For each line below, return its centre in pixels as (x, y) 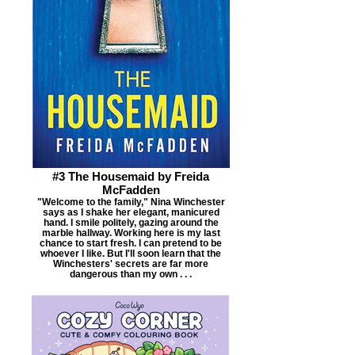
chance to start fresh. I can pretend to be (131, 242)
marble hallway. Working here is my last (131, 232)
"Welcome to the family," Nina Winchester (131, 201)
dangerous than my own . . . (131, 273)
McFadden (131, 189)
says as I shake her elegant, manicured (131, 212)
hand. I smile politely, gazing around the (131, 222)
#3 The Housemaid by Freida (131, 176)
